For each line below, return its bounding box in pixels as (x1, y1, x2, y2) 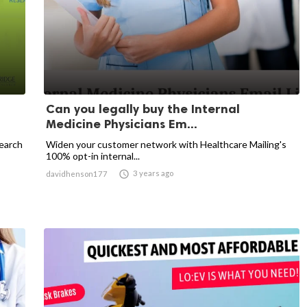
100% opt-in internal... (46, 150, 140, 162)
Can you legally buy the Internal (46, 101, 240, 116)
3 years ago (133, 169, 173, 177)
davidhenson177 (46, 169, 108, 178)
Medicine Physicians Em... (46, 116, 197, 132)
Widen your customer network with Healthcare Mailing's (46, 138, 286, 150)
